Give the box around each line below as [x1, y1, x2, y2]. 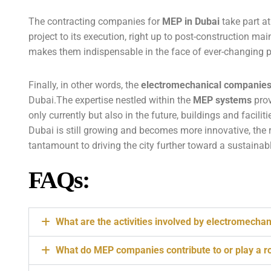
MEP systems [193, 94, 252, 106]
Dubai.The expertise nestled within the [28, 94, 193, 106]
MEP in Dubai [162, 16, 220, 27]
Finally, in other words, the [28, 79, 141, 91]
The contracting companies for [28, 16, 162, 27]
